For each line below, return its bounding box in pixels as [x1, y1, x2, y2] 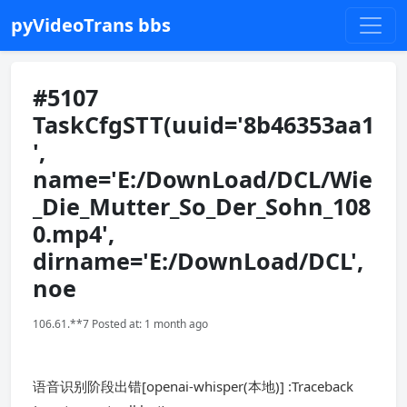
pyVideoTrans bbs [11, 13, 171, 37]
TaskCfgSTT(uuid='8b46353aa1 [33, 109, 374, 140]
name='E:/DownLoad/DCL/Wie [33, 164, 372, 194]
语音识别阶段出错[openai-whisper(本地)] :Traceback [33, 377, 353, 395]
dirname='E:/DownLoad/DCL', [33, 245, 363, 276]
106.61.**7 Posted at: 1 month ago [33, 316, 208, 332]
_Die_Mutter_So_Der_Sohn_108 [33, 191, 371, 222]
